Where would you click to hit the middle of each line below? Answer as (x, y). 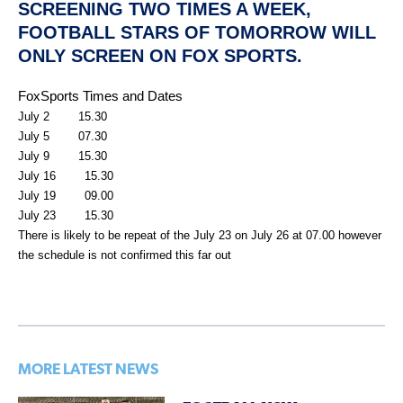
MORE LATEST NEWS (88, 370)
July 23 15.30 (66, 215)
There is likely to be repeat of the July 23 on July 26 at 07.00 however (200, 235)
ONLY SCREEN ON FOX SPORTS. (160, 55)
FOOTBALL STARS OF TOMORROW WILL (197, 32)
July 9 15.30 (63, 156)
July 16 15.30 (66, 175)
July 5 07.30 (63, 136)
